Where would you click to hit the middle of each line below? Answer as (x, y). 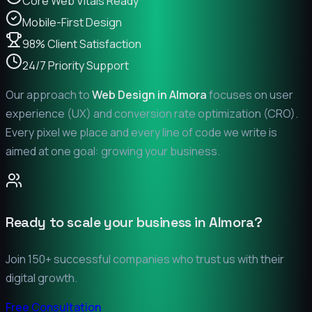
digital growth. (41, 278)
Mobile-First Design (72, 23)
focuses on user (250, 95)
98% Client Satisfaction (82, 44)
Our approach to (49, 95)
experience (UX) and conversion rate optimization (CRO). (152, 114)
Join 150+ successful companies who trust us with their (145, 259)
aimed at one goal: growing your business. (113, 151)
